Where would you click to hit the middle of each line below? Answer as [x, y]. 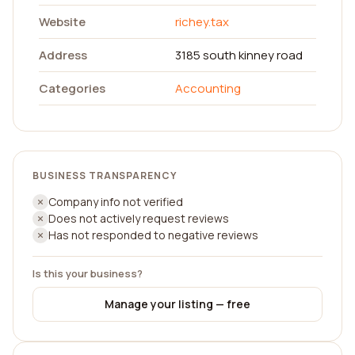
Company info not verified [116, 202]
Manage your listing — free [177, 304]
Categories [72, 88]
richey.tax [202, 22]
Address [63, 55]
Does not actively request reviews [139, 218]
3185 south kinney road [239, 55]
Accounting [208, 88]
